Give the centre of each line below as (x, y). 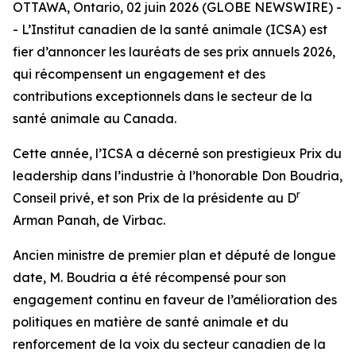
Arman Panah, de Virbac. (89, 220)
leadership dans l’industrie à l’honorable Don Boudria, (178, 176)
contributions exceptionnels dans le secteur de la (163, 96)
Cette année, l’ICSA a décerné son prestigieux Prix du (177, 153)
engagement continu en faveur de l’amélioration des (175, 300)
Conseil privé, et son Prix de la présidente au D (155, 198)
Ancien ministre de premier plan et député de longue (174, 255)
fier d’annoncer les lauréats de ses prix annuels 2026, (174, 52)
